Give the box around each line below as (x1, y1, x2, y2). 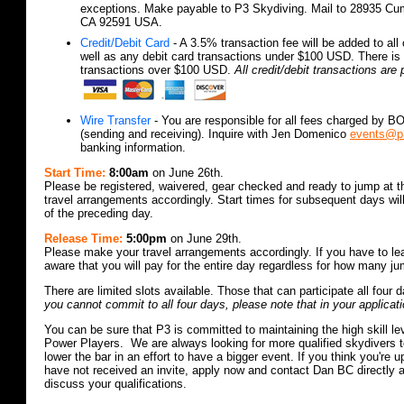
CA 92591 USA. (80, 15, 162, 30)
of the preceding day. (44, 207, 153, 221)
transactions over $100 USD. (80, 63, 234, 78)
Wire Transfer (80, 114, 151, 128)
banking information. (80, 141, 186, 155)
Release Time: (44, 232, 126, 246)
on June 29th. (167, 232, 242, 246)
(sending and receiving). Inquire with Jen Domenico (80, 127, 350, 142)
